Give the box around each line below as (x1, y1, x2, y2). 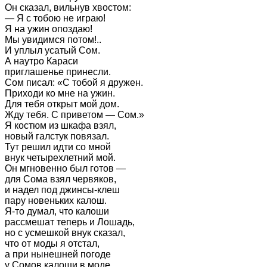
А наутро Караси (5, 55, 78, 66)
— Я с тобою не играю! (5, 13, 105, 23)
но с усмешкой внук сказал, (5, 227, 125, 238)
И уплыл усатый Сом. (5, 45, 100, 55)
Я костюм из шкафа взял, (5, 120, 116, 131)
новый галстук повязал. (5, 131, 109, 141)
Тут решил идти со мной (5, 141, 111, 152)
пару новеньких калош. (5, 195, 107, 206)
